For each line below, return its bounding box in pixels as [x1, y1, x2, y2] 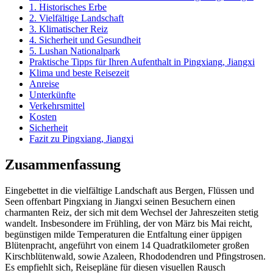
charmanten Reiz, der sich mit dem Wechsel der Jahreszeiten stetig [5, 207, 258, 218]
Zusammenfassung [5, 156, 121, 172]
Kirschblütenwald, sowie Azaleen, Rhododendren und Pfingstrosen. [5, 250, 266, 261]
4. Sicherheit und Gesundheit [29, 34, 141, 45]
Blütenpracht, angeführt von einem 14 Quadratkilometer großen [5, 239, 249, 250]
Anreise [29, 78, 59, 89]
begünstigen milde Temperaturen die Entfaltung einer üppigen [5, 229, 242, 239]
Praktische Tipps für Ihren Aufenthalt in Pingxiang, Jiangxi [29, 56, 255, 67]
